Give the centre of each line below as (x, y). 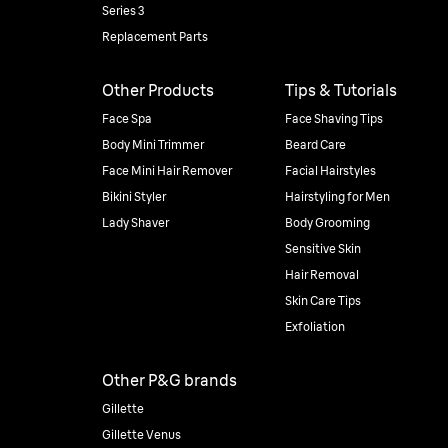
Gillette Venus (141, 434)
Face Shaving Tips (333, 118)
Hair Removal (321, 274)
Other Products (158, 90)
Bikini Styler (134, 196)
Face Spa (127, 118)
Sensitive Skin (322, 248)
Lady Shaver (135, 222)
